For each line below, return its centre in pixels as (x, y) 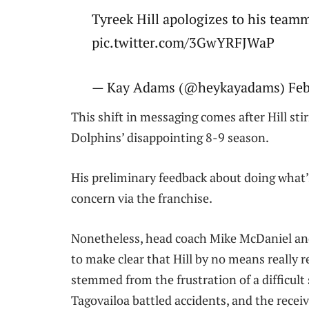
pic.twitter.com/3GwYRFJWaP (183, 43)
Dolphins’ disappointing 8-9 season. (170, 138)
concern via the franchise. (142, 198)
